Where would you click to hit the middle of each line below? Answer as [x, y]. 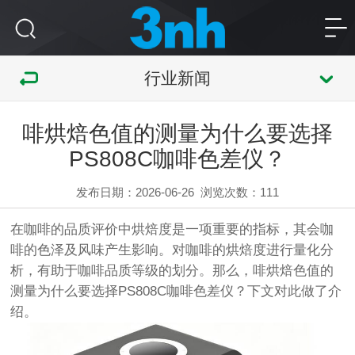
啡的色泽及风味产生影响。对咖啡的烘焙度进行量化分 [172, 250]
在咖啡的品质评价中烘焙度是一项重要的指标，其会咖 [172, 229]
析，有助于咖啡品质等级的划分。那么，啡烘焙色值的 [172, 270]
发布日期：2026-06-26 [135, 192]
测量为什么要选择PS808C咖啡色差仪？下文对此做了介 [176, 291]
